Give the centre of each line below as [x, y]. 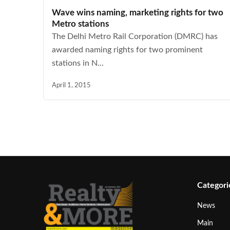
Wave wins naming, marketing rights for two [138, 13]
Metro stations [80, 24]
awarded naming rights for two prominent [127, 50]
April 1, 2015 [71, 85]
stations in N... [78, 63]
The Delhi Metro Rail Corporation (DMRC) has [135, 37]
